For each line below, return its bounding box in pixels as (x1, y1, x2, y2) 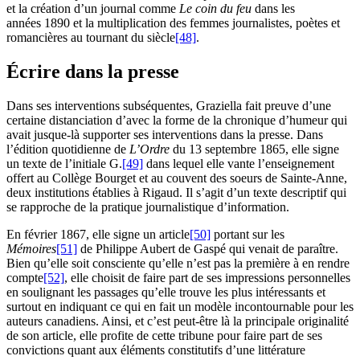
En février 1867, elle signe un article (6, 227, 190, 242)
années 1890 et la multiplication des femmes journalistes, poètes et (6, 16, 340, 31)
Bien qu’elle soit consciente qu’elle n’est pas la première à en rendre (6, 256, 350, 271)
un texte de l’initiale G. (6, 157, 122, 171)
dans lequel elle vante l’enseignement (143, 157, 334, 171)
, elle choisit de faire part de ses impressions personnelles (64, 271, 350, 285)
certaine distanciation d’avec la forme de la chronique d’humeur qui (6, 113, 347, 128)
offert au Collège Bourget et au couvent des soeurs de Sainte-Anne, (6, 171, 347, 186)
